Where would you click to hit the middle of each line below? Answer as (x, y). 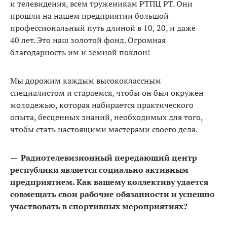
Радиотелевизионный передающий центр (109, 157)
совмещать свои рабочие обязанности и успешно (112, 194)
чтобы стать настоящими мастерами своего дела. (104, 129)
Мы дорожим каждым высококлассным (86, 80)
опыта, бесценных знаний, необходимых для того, (106, 117)
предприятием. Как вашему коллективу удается (109, 182)
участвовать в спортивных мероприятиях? (99, 206)
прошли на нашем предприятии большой (89, 15)
